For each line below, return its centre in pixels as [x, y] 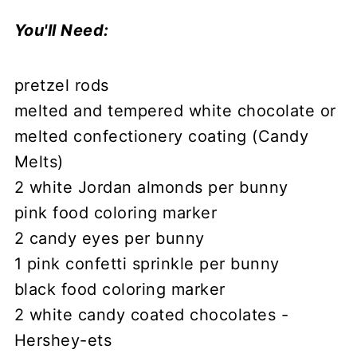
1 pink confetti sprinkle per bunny [147, 263]
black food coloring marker [120, 289]
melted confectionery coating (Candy [161, 136]
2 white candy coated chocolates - [151, 314]
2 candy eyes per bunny [109, 238]
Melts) [39, 161]
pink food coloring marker [116, 212]
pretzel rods [61, 85]
